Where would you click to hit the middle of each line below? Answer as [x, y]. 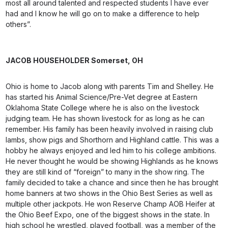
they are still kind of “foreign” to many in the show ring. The [105, 172]
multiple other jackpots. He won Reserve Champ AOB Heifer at [110, 204]
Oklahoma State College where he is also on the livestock [103, 108]
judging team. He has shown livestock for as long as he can [105, 118]
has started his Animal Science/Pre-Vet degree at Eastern [102, 97]
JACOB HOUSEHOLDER [49, 60]
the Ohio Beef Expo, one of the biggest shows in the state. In [108, 215]
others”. [19, 24]
